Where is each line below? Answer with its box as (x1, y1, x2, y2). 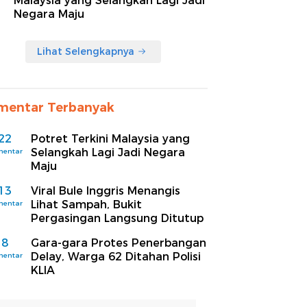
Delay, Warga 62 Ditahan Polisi (31, 249, 201, 263)
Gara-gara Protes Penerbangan (31, 236, 206, 249)
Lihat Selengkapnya (37, 45, 134, 58)
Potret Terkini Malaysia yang (31, 132, 190, 145)
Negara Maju (14, 7, 84, 21)
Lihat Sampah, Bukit (31, 197, 142, 211)
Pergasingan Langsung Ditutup (31, 211, 204, 225)
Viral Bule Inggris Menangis (31, 184, 180, 197)
